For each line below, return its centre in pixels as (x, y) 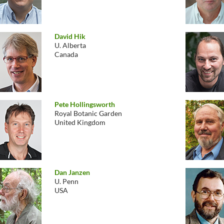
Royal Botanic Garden (88, 113)
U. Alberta (70, 45)
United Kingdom (80, 122)
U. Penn (66, 181)
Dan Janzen (72, 172)
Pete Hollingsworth (85, 104)
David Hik (70, 36)
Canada (66, 54)
